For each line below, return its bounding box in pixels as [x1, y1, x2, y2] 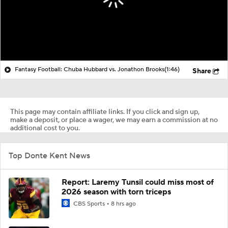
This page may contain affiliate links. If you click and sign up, [10, 107, 199, 117]
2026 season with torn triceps [62, 186, 171, 197]
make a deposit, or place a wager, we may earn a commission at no [10, 115, 218, 125]
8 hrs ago [111, 199, 136, 208]
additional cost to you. [10, 123, 80, 133]
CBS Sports [72, 199, 106, 208]
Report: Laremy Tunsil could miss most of [62, 177, 214, 187]
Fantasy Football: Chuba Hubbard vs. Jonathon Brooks [15, 65, 164, 73]
